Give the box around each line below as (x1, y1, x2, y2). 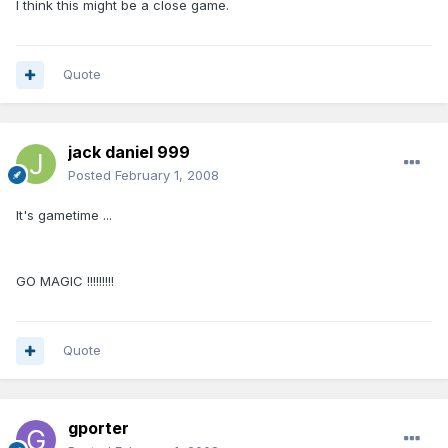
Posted (68, 167, 115, 184)
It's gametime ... (16, 207, 112, 224)
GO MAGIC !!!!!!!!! (16, 273, 114, 290)
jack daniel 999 (68, 142, 190, 163)
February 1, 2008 (115, 167, 219, 184)
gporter (68, 418, 129, 439)
